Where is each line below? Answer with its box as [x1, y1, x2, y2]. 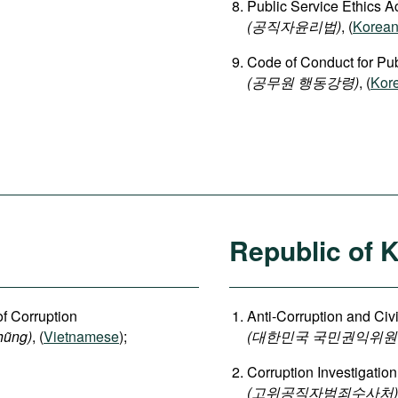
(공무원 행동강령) [247, 72, 359, 92]
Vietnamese [44, 326, 119, 346]
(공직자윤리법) [247, 16, 341, 36]
